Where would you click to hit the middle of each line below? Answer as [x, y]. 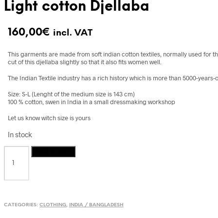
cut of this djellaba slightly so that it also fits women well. [85, 62]
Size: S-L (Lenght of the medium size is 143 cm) [71, 94]
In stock [20, 134]
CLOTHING [53, 205]
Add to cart [54, 151]
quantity [19, 179]
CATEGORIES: [22, 205]
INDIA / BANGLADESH [96, 205]
